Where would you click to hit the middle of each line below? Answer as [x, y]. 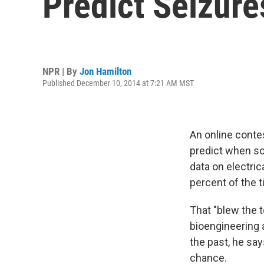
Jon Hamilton [105, 71]
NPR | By [61, 71]
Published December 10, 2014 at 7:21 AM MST [118, 83]
